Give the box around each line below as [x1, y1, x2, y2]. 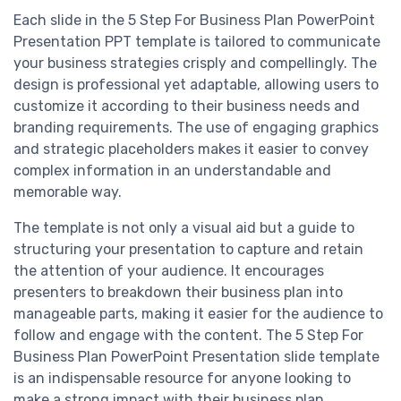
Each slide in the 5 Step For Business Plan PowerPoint [13, 12, 375, 30]
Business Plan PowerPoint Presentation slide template [13, 348, 380, 366]
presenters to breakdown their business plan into [13, 284, 343, 302]
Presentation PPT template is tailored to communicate [13, 33, 380, 51]
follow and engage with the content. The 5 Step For [13, 327, 363, 345]
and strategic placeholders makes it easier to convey [13, 141, 369, 158]
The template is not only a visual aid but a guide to [13, 219, 354, 237]
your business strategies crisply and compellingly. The [13, 55, 377, 73]
